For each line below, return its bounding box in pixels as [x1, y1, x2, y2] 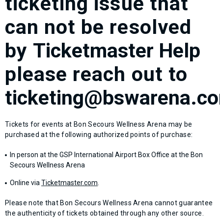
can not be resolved [5, 15, 192, 39]
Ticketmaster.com [41, 178, 98, 187]
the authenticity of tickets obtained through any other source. [5, 209, 204, 217]
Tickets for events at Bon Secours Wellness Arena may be [5, 120, 192, 128]
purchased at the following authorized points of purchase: [5, 130, 193, 138]
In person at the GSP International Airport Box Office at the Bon [10, 150, 203, 159]
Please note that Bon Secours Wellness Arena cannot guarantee [5, 198, 213, 207]
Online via [10, 178, 41, 187]
